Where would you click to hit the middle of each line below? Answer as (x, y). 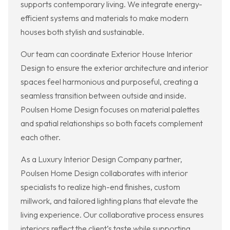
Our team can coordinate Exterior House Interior (107, 54)
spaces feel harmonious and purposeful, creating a (109, 82)
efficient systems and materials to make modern (104, 18)
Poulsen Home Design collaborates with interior (104, 173)
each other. (41, 137)
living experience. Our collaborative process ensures (112, 215)
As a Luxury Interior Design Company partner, (101, 159)
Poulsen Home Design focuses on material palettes (110, 110)
